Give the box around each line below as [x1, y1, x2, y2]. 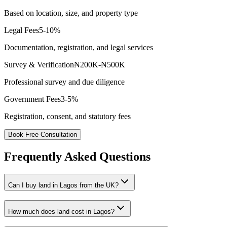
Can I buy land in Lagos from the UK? [8, 181, 119, 190]
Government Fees [4, 95, 61, 104]
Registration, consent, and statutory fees [4, 112, 131, 121]
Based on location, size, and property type [4, 9, 138, 18]
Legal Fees [4, 26, 39, 35]
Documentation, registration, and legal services [4, 43, 153, 52]
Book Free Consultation [8, 131, 77, 139]
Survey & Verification [4, 60, 74, 69]
